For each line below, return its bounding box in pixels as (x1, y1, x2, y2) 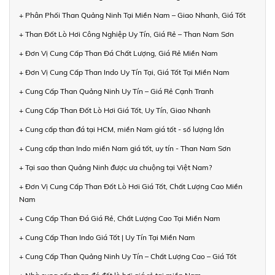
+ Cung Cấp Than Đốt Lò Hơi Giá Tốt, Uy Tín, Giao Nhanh (19, 105, 211, 115)
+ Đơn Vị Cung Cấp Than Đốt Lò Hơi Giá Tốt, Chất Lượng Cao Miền (19, 181, 242, 191)
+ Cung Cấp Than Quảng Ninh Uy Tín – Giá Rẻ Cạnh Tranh (19, 86, 214, 96)
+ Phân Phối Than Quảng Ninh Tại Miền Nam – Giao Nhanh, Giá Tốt (19, 10, 246, 20)
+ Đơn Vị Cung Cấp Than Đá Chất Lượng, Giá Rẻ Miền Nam (19, 48, 218, 58)
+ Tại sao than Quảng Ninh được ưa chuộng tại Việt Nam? (19, 162, 212, 172)
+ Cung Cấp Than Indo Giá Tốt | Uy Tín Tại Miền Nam (19, 232, 195, 242)
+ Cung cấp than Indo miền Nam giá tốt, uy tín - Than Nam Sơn (19, 143, 231, 153)
